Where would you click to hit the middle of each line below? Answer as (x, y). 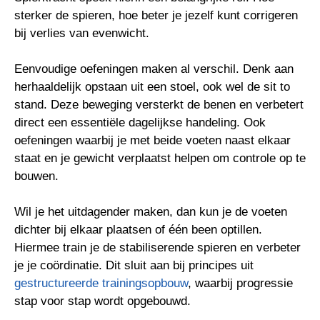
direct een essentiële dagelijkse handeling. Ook (140, 122)
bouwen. (36, 176)
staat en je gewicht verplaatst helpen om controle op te (160, 158)
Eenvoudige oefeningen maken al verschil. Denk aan (154, 69)
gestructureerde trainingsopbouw (101, 283)
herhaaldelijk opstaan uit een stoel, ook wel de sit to (152, 87)
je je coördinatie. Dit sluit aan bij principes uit (134, 265)
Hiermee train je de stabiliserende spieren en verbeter (157, 247)
